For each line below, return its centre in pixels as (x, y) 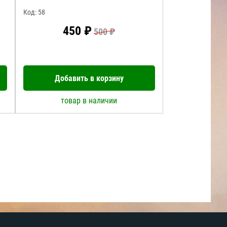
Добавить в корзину (89, 78)
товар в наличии (89, 101)
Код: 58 (34, 12)
